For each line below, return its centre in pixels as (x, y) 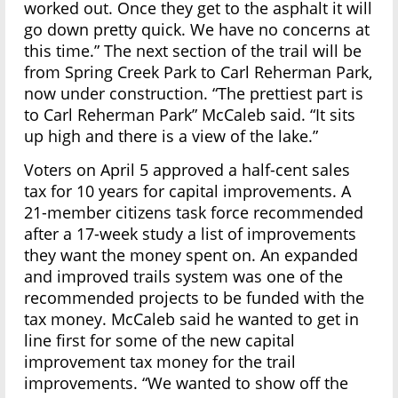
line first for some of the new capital (160, 340)
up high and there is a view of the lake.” (171, 135)
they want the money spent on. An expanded (191, 255)
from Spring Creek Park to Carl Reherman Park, (199, 72)
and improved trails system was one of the (184, 276)
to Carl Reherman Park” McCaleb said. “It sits (190, 114)
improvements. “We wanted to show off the (187, 382)
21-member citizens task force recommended (194, 212)
